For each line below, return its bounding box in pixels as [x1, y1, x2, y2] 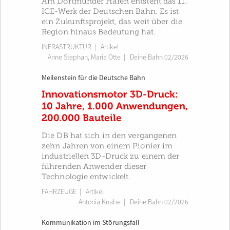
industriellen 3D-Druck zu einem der [42, 152, 180, 160]
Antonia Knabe [79, 198, 121, 206]
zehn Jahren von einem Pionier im [42, 142, 173, 150]
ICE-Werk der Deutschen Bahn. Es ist [42, 7, 179, 15]
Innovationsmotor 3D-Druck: [42, 88, 178, 100]
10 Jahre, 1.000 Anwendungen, [42, 100, 188, 112]
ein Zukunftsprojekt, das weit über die [42, 17, 182, 26]
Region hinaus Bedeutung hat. [42, 28, 156, 36]
